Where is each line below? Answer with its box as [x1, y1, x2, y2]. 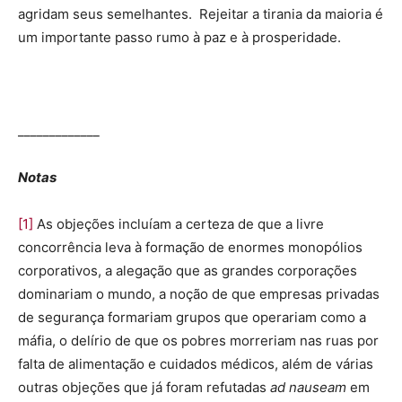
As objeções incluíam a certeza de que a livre [33, 215, 324, 233]
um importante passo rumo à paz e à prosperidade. [18, 29, 341, 47]
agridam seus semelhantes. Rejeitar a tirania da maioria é [18, 5, 383, 23]
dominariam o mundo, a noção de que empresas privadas [18, 285, 380, 303]
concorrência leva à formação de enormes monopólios [18, 239, 363, 257]
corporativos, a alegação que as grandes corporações [18, 262, 357, 280]
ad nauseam [270, 379, 346, 397]
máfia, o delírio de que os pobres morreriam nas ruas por [18, 332, 379, 350]
